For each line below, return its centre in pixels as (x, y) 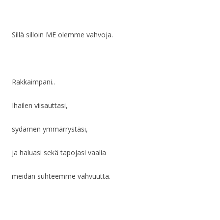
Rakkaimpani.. (33, 82)
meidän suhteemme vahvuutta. (61, 176)
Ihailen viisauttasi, (40, 106)
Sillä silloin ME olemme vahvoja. (62, 35)
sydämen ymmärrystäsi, (50, 129)
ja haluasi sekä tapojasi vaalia (59, 153)
